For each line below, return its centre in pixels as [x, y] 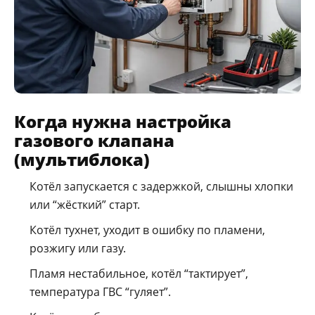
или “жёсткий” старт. [85, 204]
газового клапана [94, 140]
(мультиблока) [82, 159]
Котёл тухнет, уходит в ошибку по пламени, [147, 230]
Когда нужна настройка [123, 121]
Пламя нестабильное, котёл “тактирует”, [139, 273]
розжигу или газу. [78, 248]
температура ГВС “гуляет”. [100, 291]
